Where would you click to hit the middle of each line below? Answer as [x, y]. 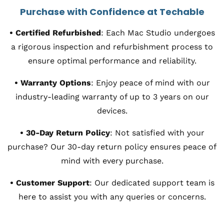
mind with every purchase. [112, 160]
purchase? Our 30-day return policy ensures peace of [112, 146]
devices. [112, 110]
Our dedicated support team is [154, 182]
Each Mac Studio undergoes [160, 32]
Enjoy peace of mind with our [153, 82]
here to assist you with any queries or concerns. [112, 196]
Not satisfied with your [159, 132]
